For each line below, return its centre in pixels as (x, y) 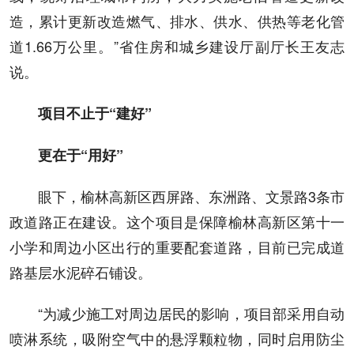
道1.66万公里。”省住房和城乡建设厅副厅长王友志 (177, 46)
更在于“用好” (81, 155)
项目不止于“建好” (95, 113)
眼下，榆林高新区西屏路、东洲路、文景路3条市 (191, 196)
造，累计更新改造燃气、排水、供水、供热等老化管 (177, 21)
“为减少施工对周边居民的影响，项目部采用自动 (191, 313)
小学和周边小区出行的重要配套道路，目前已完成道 (177, 247)
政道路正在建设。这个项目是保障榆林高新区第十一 (177, 222)
